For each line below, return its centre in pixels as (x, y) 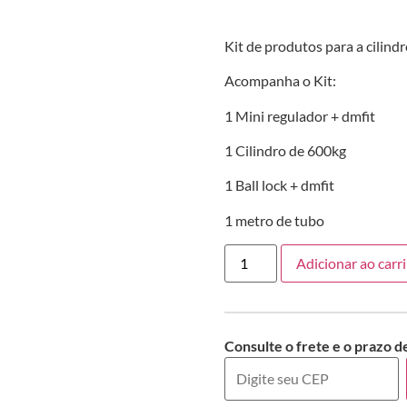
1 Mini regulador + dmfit (299, 115)
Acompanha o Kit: (280, 81)
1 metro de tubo (274, 220)
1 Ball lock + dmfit (279, 185)
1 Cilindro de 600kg (285, 150)
